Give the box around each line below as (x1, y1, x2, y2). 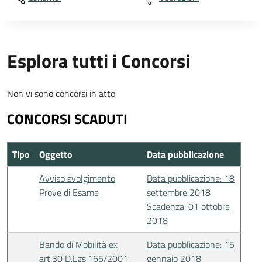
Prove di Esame (39, 185, 99, 199)
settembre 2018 (147, 185, 211, 199)
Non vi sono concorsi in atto (7, 87, 115, 101)
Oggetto (39, 147, 73, 161)
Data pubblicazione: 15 (147, 237, 235, 251)
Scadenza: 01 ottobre (147, 199, 230, 213)
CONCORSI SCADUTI (7, 108, 127, 129)
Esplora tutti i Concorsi (7, 47, 190, 75)
